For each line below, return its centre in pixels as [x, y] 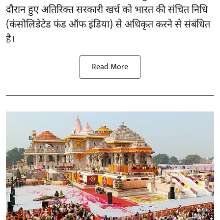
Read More [110, 67]
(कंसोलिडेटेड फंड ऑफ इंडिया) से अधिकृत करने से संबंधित [108, 25]
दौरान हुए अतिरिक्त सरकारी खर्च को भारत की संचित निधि [107, 11]
